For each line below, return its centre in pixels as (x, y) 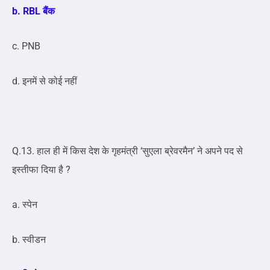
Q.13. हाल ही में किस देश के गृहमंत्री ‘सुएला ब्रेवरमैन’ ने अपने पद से (127, 151)
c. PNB (26, 46)
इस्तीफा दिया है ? (41, 170)
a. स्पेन (25, 205)
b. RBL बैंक (33, 11)
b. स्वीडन (29, 240)
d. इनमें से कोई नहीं (45, 81)
